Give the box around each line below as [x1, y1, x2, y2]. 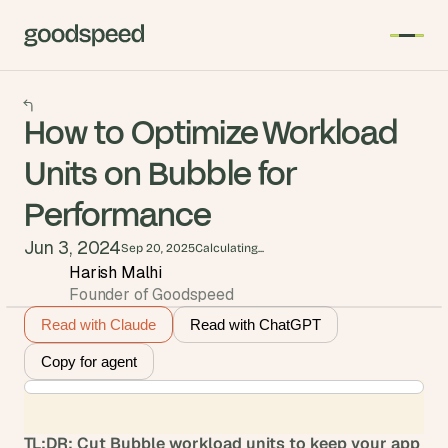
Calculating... [195, 241, 265, 255]
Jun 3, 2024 [24, 236, 122, 259]
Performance [24, 194, 212, 232]
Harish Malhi [69, 262, 163, 283]
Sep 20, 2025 [121, 241, 196, 255]
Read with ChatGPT [190, 316, 321, 333]
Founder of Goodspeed [69, 284, 234, 305]
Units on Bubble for [24, 153, 296, 191]
